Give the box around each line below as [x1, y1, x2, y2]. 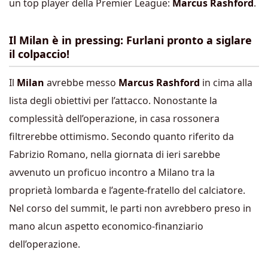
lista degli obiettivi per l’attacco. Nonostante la [9, 93, 217, 107]
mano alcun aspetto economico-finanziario [9, 219, 203, 233]
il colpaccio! [9, 47, 69, 61]
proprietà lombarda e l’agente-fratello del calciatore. [9, 183, 245, 197]
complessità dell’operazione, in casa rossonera [9, 111, 220, 125]
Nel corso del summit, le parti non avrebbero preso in [9, 201, 251, 215]
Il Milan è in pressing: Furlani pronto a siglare [9, 33, 252, 47]
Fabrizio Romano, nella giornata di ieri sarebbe [9, 147, 220, 161]
